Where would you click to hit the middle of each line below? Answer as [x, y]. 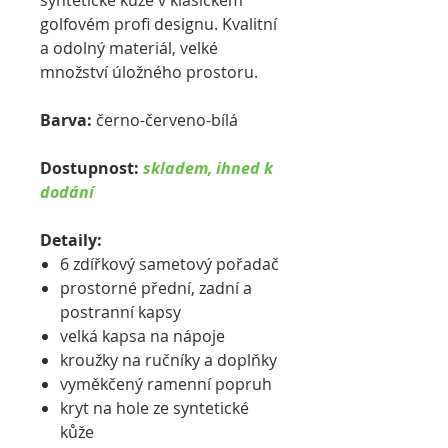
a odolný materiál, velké [129, 48]
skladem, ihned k [208, 168]
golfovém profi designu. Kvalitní [158, 24]
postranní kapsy [120, 312]
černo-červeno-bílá [165, 120]
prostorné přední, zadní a [156, 288]
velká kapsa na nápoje [142, 336]
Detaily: [71, 240]
